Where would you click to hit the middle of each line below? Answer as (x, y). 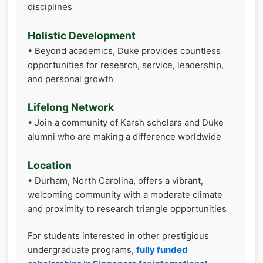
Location (50, 165)
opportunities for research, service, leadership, (126, 65)
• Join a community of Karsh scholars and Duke (126, 122)
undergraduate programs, (82, 250)
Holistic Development (82, 35)
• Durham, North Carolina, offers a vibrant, (115, 180)
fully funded (162, 250)
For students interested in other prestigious (118, 236)
